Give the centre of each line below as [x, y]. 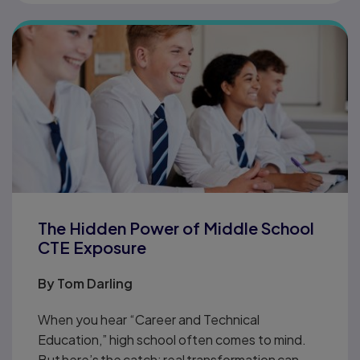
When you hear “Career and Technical [149, 319]
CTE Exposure [92, 247]
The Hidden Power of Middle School [176, 228]
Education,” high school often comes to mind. [172, 340]
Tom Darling [95, 283]
